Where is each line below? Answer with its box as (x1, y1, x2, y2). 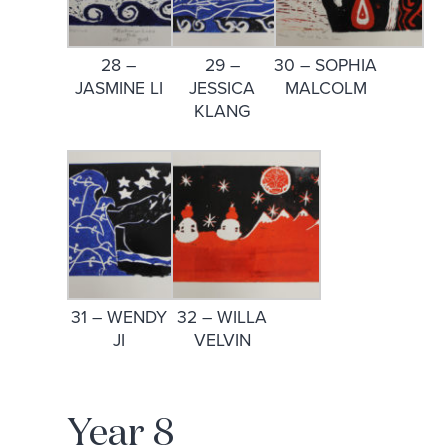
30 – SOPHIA (274, 54, 378, 76)
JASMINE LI (74, 77, 163, 99)
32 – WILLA (177, 307, 268, 329)
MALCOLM (284, 77, 367, 99)
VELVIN (193, 330, 251, 352)
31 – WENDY (70, 307, 167, 329)
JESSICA (189, 77, 256, 99)
